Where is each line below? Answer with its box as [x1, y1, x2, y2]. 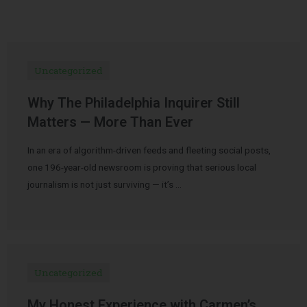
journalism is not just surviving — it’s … [27, 178, 182, 190]
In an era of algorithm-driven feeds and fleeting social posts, [27, 144, 271, 156]
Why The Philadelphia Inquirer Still [27, 94, 240, 111]
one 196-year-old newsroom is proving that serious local [27, 161, 256, 173]
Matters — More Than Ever [27, 113, 193, 130]
